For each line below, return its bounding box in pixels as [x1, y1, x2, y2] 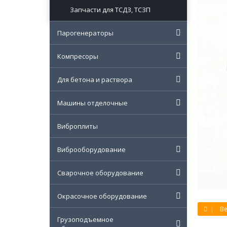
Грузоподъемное [57, 215, 113, 224]
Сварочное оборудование [57, 168, 143, 177]
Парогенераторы [57, 28, 113, 37]
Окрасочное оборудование [57, 192, 147, 201]
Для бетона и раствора [57, 75, 132, 84]
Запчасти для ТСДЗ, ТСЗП [70, 5, 150, 14]
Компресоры [57, 52, 98, 61]
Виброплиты [57, 122, 98, 131]
